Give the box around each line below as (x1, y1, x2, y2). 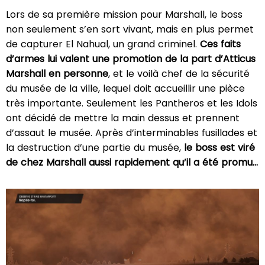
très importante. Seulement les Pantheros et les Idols (6, 96, 257, 111)
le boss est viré (181, 141, 255, 155)
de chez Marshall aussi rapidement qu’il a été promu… (6, 156, 258, 170)
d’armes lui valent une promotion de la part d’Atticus (6, 52, 256, 66)
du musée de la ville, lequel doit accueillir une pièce (6, 82, 245, 96)
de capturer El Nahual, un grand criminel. (6, 37, 200, 51)
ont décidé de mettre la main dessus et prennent (6, 111, 240, 125)
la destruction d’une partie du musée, (6, 141, 181, 155)
